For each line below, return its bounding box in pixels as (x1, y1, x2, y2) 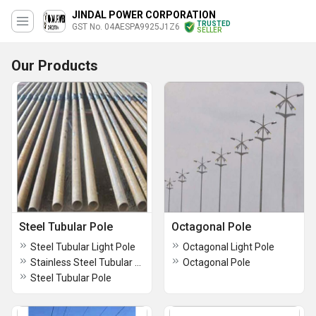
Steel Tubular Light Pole (30, 241, 135, 253)
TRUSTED (197, 20, 231, 28)
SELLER (197, 26, 221, 34)
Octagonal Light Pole (183, 241, 274, 253)
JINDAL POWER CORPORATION (72, 9, 216, 20)
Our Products (11, 57, 98, 74)
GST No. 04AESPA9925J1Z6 (72, 22, 180, 32)
